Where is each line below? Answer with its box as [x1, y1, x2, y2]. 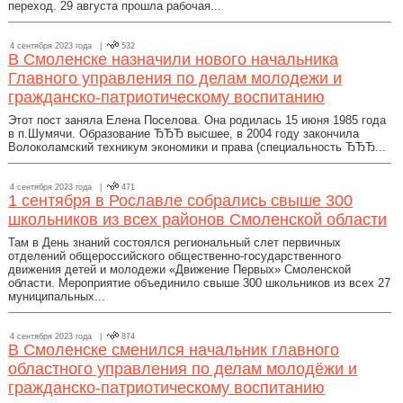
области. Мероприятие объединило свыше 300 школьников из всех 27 [8, 276, 390, 290]
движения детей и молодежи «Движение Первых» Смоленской [8, 263, 351, 276]
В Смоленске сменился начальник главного [8, 341, 339, 359]
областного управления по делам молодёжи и [8, 360, 357, 378]
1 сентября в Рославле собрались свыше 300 [8, 192, 353, 210]
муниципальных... [8, 290, 105, 303]
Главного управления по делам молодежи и [8, 69, 342, 87]
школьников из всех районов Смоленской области [8, 210, 387, 228]
